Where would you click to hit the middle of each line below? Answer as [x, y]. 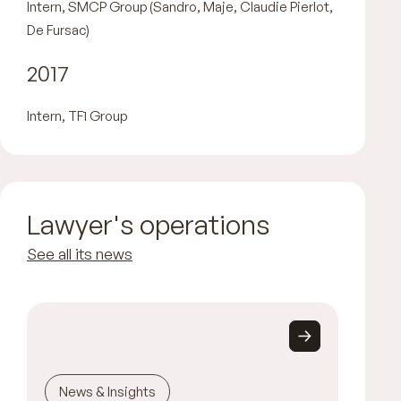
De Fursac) [58, 30]
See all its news [80, 253]
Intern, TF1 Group [77, 115]
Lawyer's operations [149, 224]
